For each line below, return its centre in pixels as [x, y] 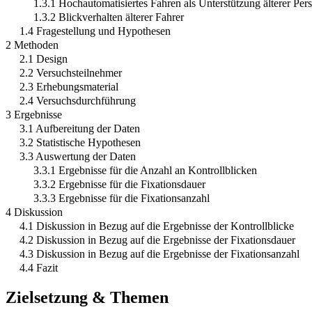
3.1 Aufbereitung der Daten [80, 129]
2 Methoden [32, 45]
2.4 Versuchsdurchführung [78, 101]
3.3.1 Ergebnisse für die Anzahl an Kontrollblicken [145, 171]
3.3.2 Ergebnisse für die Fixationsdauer [119, 185]
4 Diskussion [34, 212]
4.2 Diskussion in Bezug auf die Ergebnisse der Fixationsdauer [157, 240]
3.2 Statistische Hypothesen [80, 143]
